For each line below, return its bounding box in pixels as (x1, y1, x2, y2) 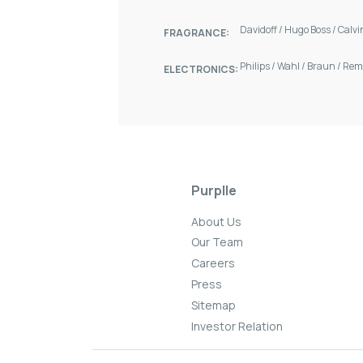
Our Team (190, 234, 243, 250)
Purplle (190, 181, 237, 200)
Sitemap (190, 297, 236, 313)
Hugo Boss (284, 23, 332, 37)
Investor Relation (190, 318, 283, 334)
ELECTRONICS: (164, 62, 238, 77)
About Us (190, 213, 241, 229)
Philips (240, 59, 271, 74)
